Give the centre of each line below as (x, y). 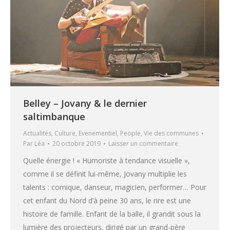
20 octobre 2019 (76, 144)
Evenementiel (98, 133)
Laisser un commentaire (143, 144)
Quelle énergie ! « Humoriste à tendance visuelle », (107, 161)
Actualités (37, 133)
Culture (65, 133)
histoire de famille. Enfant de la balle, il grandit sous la (112, 214)
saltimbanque (54, 117)
